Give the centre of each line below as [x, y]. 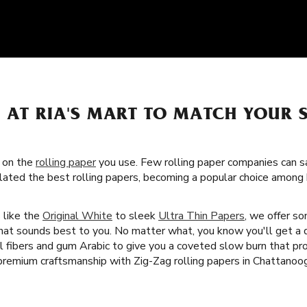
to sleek [135, 216]
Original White [77, 216]
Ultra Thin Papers [201, 216]
